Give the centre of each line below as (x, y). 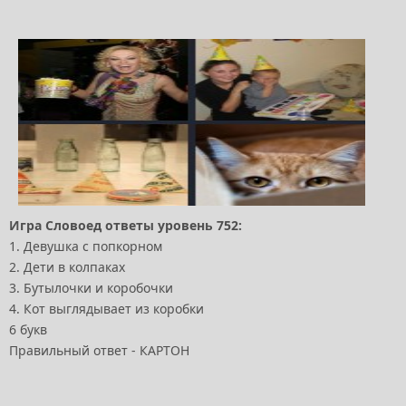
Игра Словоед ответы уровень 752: (126, 226)
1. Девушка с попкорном (86, 246)
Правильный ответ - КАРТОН (99, 351)
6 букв (28, 330)
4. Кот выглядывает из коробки (106, 309)
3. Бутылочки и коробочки (91, 288)
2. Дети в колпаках (67, 267)
